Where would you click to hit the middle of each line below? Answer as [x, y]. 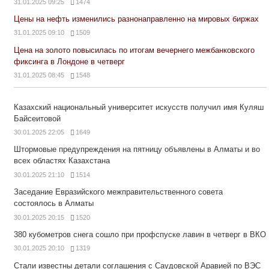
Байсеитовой [37, 118]
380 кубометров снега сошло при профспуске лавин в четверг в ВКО [140, 235]
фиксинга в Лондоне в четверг [69, 62]
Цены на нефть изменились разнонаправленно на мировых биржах [136, 19]
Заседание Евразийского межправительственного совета [118, 192]
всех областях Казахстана [62, 161]
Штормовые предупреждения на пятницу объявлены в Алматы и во [137, 150]
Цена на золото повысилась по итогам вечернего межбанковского [134, 50]
